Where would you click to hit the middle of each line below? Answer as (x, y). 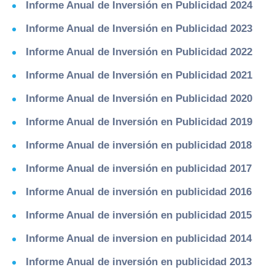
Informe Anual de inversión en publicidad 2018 (139, 145)
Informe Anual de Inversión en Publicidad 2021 (139, 75)
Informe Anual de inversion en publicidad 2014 (139, 238)
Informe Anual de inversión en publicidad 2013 (139, 262)
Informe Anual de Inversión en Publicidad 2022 (139, 52)
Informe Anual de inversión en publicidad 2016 (139, 192)
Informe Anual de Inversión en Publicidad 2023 (139, 29)
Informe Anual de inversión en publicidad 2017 (139, 168)
